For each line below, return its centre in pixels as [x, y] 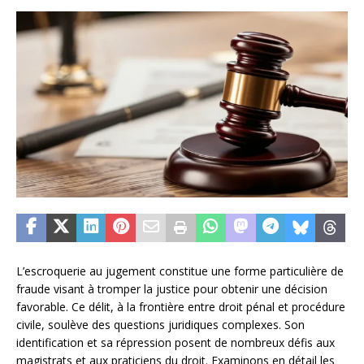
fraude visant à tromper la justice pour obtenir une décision [172, 289]
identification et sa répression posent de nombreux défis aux [175, 343]
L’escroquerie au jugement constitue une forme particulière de [180, 271]
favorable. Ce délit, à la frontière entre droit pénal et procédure [181, 307]
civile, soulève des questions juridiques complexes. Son [160, 325]
